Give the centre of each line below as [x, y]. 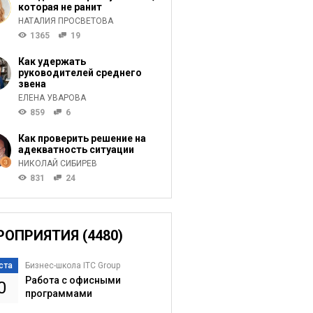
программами [58, 293]
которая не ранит [60, 7]
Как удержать [52, 61]
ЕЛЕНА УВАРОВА [52, 98]
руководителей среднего [80, 73]
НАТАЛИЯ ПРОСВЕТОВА [65, 21]
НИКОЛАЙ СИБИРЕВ [57, 163]
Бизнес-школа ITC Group [72, 265]
